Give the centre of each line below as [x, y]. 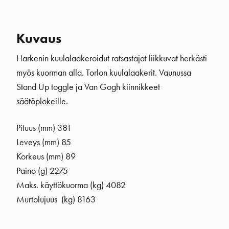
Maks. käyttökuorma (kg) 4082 [71, 185]
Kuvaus [39, 38]
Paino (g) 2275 [42, 170]
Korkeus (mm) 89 [46, 156]
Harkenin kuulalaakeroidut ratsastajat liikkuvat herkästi [112, 58]
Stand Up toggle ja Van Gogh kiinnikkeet [88, 87]
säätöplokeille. [42, 101]
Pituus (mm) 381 [44, 128]
